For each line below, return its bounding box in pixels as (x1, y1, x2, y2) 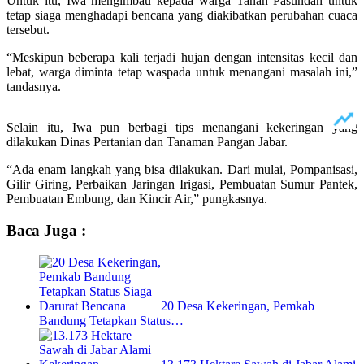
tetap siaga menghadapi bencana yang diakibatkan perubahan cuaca (6, 8, 357, 23)
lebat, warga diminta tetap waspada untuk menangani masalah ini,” (6, 65, 357, 80)
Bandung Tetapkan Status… (39, 313, 184, 327)
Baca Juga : (6, 221, 86, 239)
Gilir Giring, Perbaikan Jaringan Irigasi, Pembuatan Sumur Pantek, (6, 177, 357, 192)
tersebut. (6, 23, 50, 37)
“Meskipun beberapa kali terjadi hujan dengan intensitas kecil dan (6, 50, 357, 65)
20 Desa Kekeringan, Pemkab (161, 298, 314, 313)
